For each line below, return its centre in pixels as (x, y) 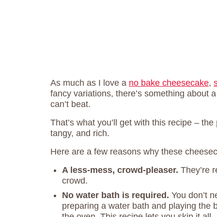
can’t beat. (70, 104)
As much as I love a (90, 83)
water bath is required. (124, 195)
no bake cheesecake (169, 83)
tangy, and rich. (80, 133)
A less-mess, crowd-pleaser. (120, 170)
